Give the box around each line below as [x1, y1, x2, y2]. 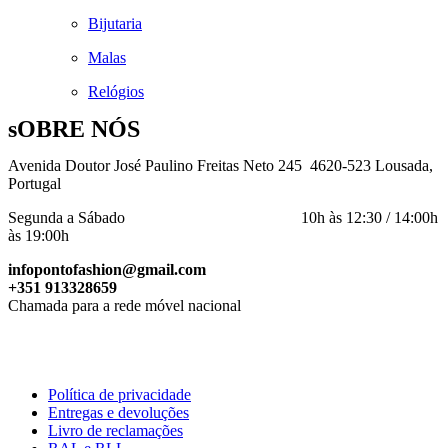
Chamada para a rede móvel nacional [8, 296, 241, 314]
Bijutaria [88, 14, 142, 32]
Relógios [88, 82, 144, 100]
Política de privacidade [48, 385, 191, 403]
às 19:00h [8, 226, 69, 244]
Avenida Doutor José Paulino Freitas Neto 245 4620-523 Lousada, [8, 156, 433, 174]
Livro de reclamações [48, 421, 183, 439]
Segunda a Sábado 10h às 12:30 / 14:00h [8, 208, 438, 226]
